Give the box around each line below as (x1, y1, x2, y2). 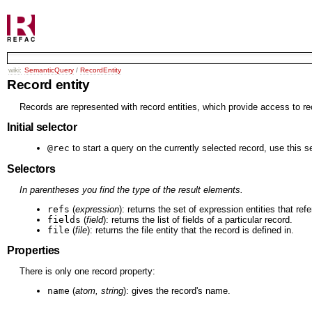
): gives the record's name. (123, 286, 231, 297)
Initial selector (7, 121, 77, 133)
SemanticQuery (24, 65, 74, 74)
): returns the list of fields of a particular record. (103, 214, 292, 225)
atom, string (75, 286, 123, 297)
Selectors (7, 162, 56, 175)
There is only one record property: (19, 266, 155, 277)
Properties (7, 244, 61, 257)
